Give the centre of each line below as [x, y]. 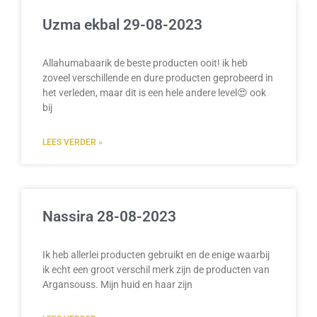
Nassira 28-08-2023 [109, 216]
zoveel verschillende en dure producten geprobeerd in [158, 77]
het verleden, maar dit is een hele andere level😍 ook [154, 92]
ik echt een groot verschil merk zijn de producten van [156, 269]
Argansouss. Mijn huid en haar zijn [117, 284]
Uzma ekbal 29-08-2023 [122, 24]
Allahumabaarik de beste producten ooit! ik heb [145, 63]
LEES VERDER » [73, 142]
